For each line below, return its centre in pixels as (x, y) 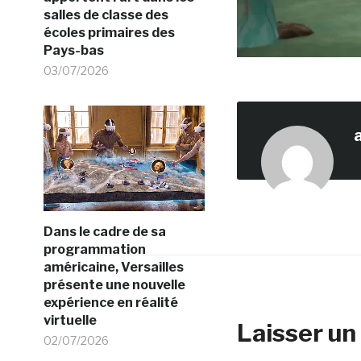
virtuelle (70, 320)
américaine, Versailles (113, 267)
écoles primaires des (109, 33)
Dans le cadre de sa (104, 232)
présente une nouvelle (114, 285)
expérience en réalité (110, 303)
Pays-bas (73, 50)
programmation (94, 249)
